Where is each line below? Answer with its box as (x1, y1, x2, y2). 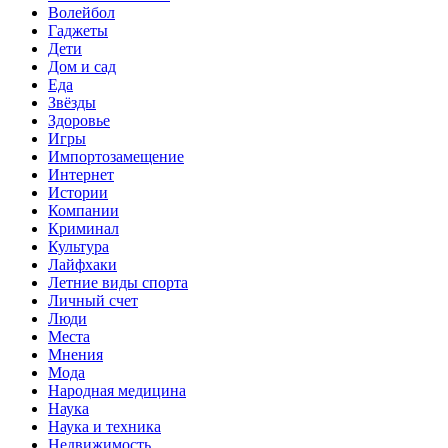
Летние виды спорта (48, 274, 188, 292)
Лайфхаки (48, 256, 117, 274)
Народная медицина (48, 382, 186, 400)
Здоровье (48, 112, 110, 130)
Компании (48, 202, 119, 220)
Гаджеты (48, 22, 108, 40)
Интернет (48, 166, 114, 184)
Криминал (48, 220, 119, 238)
